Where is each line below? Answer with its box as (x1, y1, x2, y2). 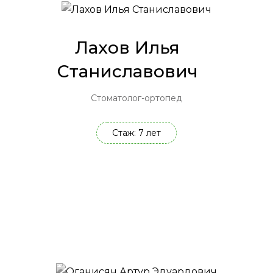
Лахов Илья (75, 37, 180, 58)
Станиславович (57, 61, 198, 82)
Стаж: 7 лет (112, 127, 161, 139)
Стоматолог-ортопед (91, 93, 182, 104)
